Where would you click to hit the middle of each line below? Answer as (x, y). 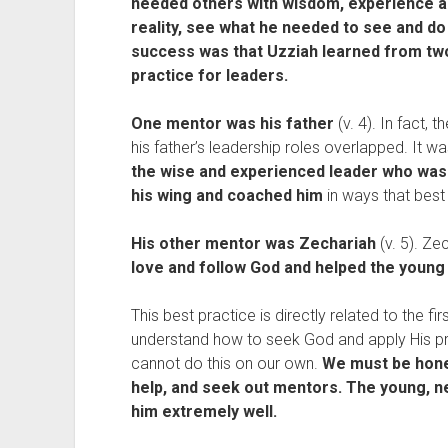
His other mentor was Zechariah (253, 243)
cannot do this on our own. (226, 363)
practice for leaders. (209, 75)
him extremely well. (203, 411)
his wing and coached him (226, 195)
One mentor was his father (232, 123)
